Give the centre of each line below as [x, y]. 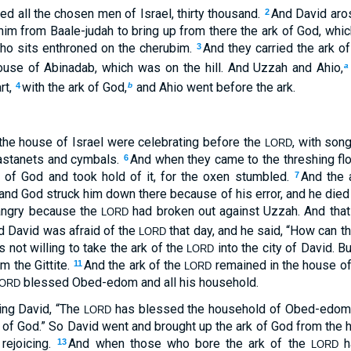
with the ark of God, [74, 87]
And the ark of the [134, 265]
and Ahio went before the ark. [214, 87]
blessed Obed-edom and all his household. [139, 282]
